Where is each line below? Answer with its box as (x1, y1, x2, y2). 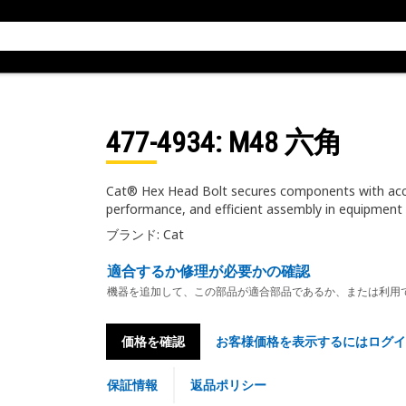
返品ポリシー (189, 376, 266, 393)
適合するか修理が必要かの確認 (106, 261, 310, 281)
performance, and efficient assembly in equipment (105, 200, 402, 217)
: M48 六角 (214, 125, 343, 159)
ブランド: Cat (105, 226, 184, 243)
